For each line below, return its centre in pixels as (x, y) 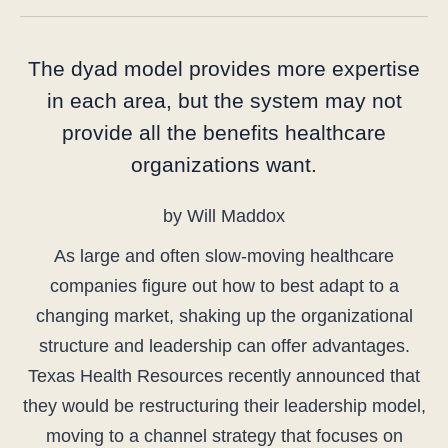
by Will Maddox (224, 216)
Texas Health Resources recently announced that (224, 376)
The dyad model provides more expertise (224, 69)
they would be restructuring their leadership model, (224, 406)
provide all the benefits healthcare (224, 133)
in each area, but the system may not (224, 101)
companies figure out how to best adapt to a (224, 286)
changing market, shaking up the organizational (224, 316)
